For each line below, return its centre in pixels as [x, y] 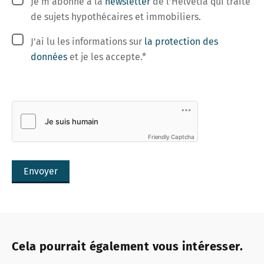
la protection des [181, 42]
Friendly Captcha [171, 137]
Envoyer [41, 171]
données [50, 57]
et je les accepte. [106, 57]
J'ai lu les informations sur [88, 42]
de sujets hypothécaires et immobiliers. [116, 17]
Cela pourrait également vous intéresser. [127, 247]
